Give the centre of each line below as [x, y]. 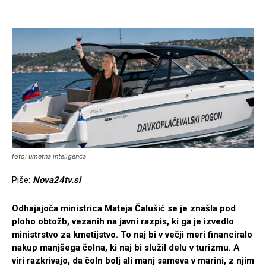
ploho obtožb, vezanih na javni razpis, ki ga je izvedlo [123, 222]
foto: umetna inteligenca [49, 156]
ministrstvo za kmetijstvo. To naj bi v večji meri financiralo [132, 235]
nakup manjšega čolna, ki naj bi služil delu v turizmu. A [126, 248]
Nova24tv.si [57, 180]
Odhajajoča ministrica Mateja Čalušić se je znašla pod [124, 209]
